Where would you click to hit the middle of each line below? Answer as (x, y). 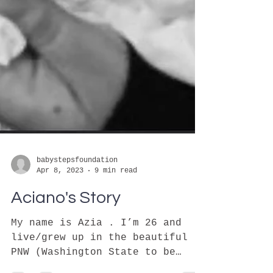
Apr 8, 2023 (60, 200)
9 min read (116, 200)
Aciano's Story (66, 227)
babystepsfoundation (77, 190)
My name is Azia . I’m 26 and (96, 252)
